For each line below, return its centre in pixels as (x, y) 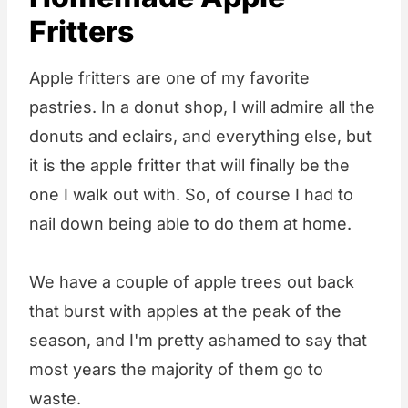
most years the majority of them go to (176, 370)
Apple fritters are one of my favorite (169, 78)
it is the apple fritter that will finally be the (189, 166)
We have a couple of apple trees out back (192, 282)
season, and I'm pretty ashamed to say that (198, 341)
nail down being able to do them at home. (190, 224)
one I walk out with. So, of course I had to (191, 195)
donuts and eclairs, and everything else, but (200, 137)
